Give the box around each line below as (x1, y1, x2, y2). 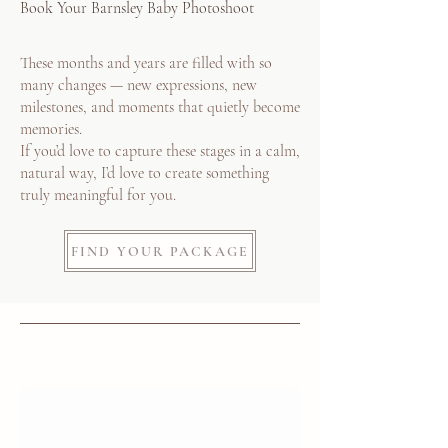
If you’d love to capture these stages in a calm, (20, 141, 300, 161)
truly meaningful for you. (20, 185, 176, 205)
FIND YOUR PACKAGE (71, 242, 249, 260)
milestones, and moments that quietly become (20, 97, 300, 117)
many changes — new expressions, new (20, 75, 257, 95)
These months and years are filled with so (20, 53, 272, 73)
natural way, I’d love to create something (20, 163, 269, 183)
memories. (20, 119, 82, 139)
